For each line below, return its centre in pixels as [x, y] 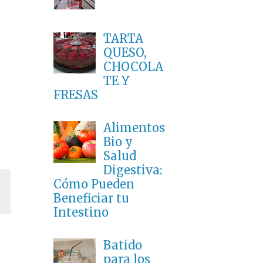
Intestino [81, 213]
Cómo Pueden [94, 184]
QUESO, [125, 53]
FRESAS [76, 95]
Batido [123, 245]
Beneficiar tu [91, 198]
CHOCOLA [133, 67]
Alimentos [134, 128]
